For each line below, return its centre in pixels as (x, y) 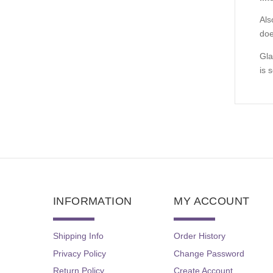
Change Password (209, 253)
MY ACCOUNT (212, 201)
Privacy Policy (80, 253)
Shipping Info (78, 236)
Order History (200, 236)
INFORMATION (93, 201)
